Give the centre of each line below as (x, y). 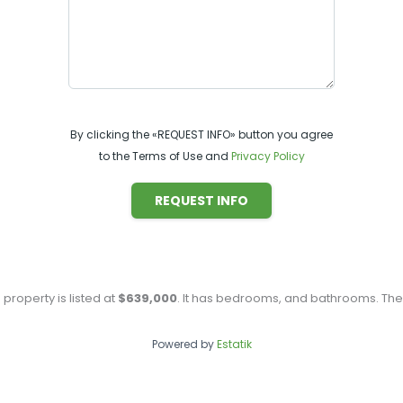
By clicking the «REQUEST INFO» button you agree (201, 134)
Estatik (234, 344)
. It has (197, 298)
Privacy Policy (268, 156)
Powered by (184, 344)
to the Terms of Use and (165, 156)
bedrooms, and (263, 298)
